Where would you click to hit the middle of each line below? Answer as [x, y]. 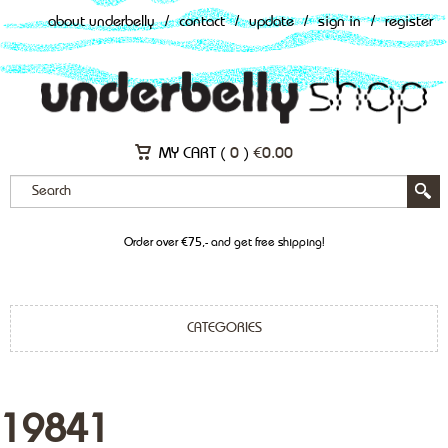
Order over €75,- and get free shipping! [224, 242]
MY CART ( [194, 153]
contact [202, 22]
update [271, 22]
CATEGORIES [224, 327]
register [409, 22]
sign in [339, 22]
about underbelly [101, 22]
